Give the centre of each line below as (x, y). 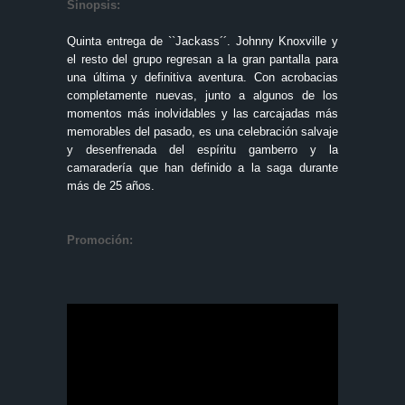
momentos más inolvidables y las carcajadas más (202, 113)
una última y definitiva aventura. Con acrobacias (202, 77)
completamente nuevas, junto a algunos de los (202, 95)
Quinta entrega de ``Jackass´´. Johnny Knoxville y (202, 41)
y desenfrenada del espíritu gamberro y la (202, 149)
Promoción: (100, 240)
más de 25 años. (111, 185)
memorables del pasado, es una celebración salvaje (202, 131)
